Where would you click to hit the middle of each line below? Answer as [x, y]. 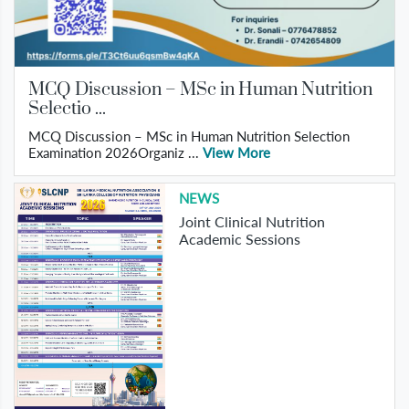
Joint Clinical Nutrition [252, 222]
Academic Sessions [239, 239]
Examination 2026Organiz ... [115, 153]
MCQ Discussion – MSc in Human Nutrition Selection [189, 136]
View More [236, 153]
